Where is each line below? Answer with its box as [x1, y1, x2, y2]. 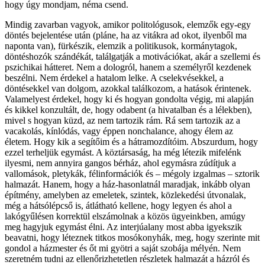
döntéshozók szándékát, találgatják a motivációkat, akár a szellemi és [5, 51, 260, 62]
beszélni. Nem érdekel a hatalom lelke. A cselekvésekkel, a [5, 72, 224, 83]
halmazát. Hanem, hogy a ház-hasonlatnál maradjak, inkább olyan [5, 179, 250, 189]
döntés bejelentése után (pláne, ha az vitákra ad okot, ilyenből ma [5, 30, 247, 40]
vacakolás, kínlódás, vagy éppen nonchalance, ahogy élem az [5, 125, 233, 136]
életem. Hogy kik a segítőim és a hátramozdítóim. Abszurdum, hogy [5, 136, 258, 147]
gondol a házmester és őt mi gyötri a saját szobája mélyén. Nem [5, 243, 241, 253]
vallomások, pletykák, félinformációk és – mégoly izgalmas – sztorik [5, 168, 260, 179]
